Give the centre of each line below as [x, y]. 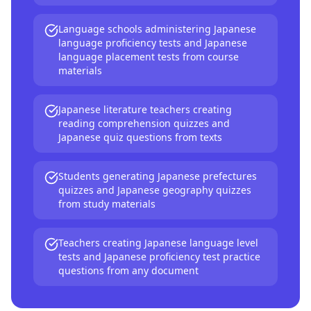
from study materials [107, 204]
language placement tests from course [149, 57]
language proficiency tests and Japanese [153, 43]
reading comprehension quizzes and [144, 123]
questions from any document [128, 270]
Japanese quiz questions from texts [140, 137]
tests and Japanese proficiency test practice [159, 257]
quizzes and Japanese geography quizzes [155, 190]
